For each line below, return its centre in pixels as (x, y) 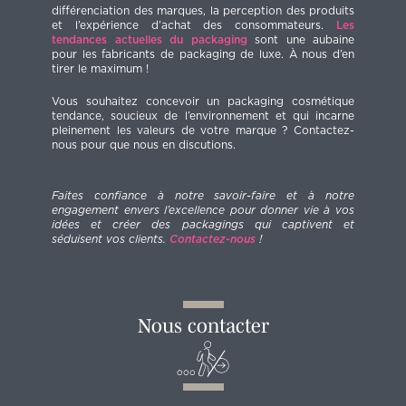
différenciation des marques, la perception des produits (203, 11)
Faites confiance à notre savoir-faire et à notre (203, 196)
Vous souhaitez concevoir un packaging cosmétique (203, 102)
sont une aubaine (300, 40)
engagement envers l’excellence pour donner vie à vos (203, 211)
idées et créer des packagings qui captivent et (203, 225)
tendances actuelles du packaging (150, 40)
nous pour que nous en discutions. (144, 145)
